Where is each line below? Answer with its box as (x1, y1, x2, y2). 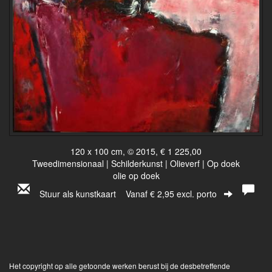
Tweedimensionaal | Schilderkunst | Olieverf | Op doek (32, 157, 240, 169)
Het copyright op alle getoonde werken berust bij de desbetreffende (9, 260, 230, 271)
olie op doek (112, 169, 160, 182)
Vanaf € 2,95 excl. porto (126, 187, 217, 200)
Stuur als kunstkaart (39, 187, 126, 200)
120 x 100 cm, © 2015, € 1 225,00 (70, 144, 202, 157)
